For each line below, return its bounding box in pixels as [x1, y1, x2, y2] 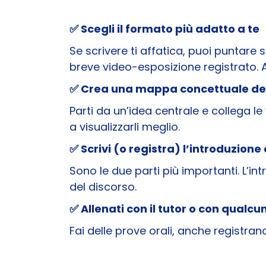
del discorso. [69, 179, 137, 194]
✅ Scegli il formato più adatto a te [69, 21, 259, 36]
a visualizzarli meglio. [69, 119, 180, 134]
